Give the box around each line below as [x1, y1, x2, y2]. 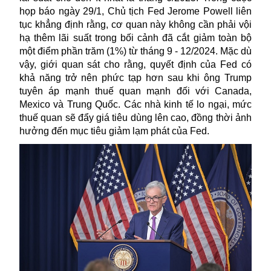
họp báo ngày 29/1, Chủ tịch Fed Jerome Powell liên [19, 6, 252, 17]
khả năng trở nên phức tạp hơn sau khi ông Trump [19, 73, 252, 83]
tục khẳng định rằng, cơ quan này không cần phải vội [19, 19, 252, 30]
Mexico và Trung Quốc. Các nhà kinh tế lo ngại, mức [19, 99, 252, 110]
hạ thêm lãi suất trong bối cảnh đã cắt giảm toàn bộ [19, 33, 252, 44]
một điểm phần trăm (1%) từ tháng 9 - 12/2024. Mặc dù [19, 46, 252, 57]
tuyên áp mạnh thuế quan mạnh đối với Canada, [19, 86, 252, 97]
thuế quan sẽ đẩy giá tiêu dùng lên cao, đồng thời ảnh [19, 113, 252, 123]
